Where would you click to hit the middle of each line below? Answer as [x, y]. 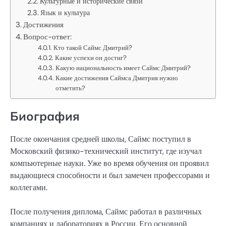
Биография [45, 116]
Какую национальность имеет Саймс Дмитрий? [123, 68]
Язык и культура [65, 12]
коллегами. [29, 187]
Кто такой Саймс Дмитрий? [93, 47]
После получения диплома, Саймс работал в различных [106, 211]
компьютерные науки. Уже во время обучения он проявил [109, 163]
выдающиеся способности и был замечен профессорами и [110, 175]
